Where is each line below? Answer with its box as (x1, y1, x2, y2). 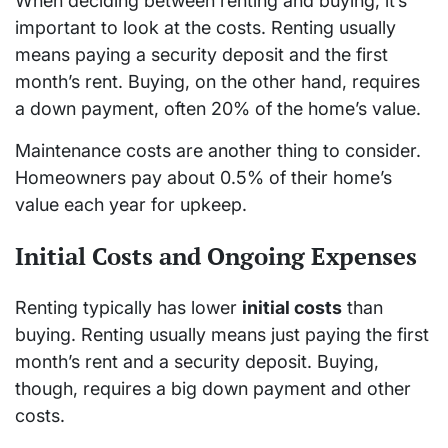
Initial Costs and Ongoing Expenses (15, 239, 417, 272)
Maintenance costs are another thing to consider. (15, 139, 421, 161)
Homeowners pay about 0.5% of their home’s (15, 166, 392, 188)
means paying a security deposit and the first (15, 43, 388, 65)
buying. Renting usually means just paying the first (15, 323, 429, 345)
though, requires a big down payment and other (15, 377, 411, 399)
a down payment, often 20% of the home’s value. (15, 97, 421, 119)
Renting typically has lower (15, 296, 242, 318)
